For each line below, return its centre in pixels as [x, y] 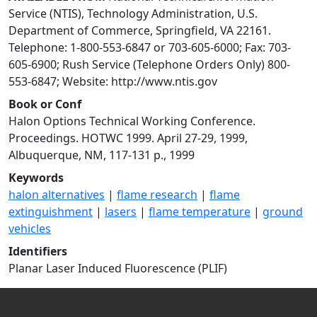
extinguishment [51, 212]
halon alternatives [57, 195]
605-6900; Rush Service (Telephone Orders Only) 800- [149, 64]
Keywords [36, 178]
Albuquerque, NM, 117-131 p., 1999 [102, 155]
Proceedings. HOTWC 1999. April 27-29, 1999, [128, 138]
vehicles [30, 229]
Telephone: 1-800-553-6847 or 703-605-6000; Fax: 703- [150, 47]
